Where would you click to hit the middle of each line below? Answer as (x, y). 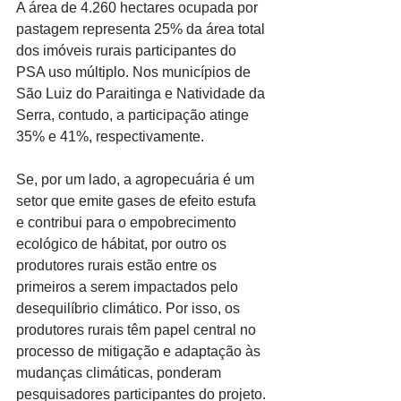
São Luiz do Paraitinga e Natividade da (142, 94)
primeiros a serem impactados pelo (129, 287)
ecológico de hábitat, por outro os (123, 244)
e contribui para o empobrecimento (128, 223)
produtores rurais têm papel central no (138, 330)
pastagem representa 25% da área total (142, 30)
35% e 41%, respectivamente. (110, 137)
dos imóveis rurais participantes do (128, 51)
